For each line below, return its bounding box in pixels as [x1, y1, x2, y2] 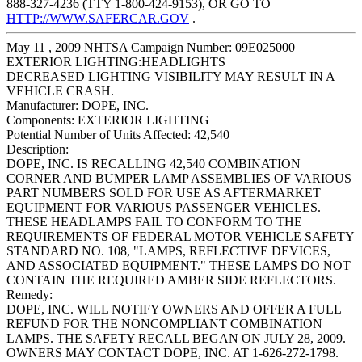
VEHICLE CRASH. [6, 84, 114, 99]
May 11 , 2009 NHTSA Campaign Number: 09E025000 [6, 40, 295, 55]
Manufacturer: [6, 99, 78, 113]
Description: [6, 142, 69, 157]
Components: [6, 113, 74, 128]
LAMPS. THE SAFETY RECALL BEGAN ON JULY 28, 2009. [6, 331, 346, 346]
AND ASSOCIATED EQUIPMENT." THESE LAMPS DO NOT [6, 259, 351, 273]
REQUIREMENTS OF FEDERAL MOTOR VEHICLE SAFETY [6, 229, 354, 244]
